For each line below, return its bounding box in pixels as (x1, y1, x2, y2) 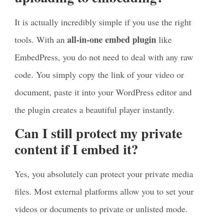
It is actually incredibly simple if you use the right (15, 16, 191, 28)
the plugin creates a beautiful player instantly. (15, 103, 175, 115)
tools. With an (15, 33, 67, 45)
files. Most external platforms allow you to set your (15, 185, 194, 198)
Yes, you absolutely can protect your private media (15, 168, 193, 180)
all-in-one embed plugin (67, 33, 156, 46)
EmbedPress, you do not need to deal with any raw (15, 51, 193, 63)
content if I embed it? (15, 139, 138, 160)
